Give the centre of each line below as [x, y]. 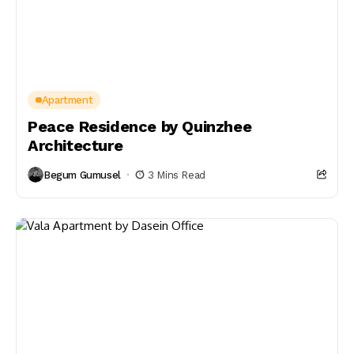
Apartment [67, 100]
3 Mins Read [177, 175]
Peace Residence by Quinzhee [140, 126]
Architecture [75, 145]
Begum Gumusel [82, 175]
